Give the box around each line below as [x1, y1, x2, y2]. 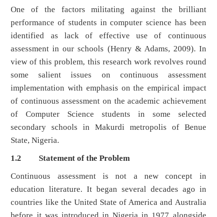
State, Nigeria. [11, 136, 60, 145]
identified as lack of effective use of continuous [11, 31, 206, 41]
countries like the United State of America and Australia [11, 198, 206, 207]
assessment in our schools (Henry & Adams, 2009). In [11, 44, 206, 54]
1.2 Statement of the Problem [11, 154, 130, 163]
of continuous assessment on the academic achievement [11, 96, 206, 106]
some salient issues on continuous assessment [11, 70, 206, 80]
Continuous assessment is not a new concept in [11, 171, 206, 181]
